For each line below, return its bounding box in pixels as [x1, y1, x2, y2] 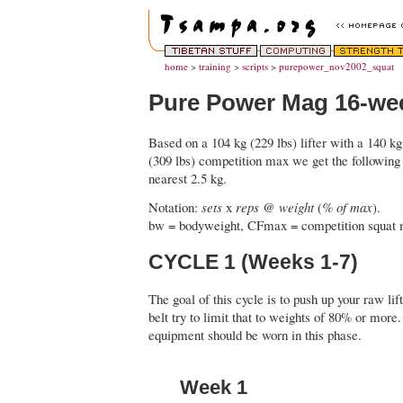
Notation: [148, 197, 201, 216]
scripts [242, 59, 268, 73]
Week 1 [180, 376, 247, 399]
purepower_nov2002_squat [279, 59, 394, 73]
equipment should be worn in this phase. [148, 326, 362, 345]
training [199, 59, 231, 73]
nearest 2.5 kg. [148, 168, 227, 187]
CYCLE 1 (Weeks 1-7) [148, 250, 358, 274]
